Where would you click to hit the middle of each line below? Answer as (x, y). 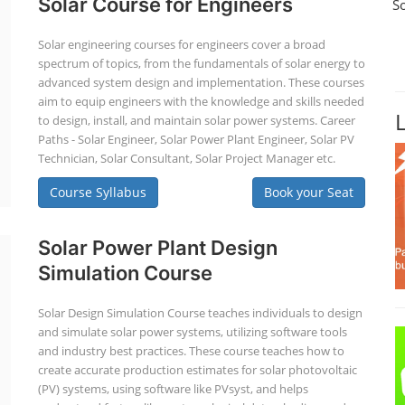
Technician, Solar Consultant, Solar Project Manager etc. (186, 158)
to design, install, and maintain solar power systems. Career (196, 120)
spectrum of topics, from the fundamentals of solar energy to (201, 63)
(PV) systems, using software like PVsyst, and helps (173, 389)
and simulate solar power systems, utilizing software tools (192, 332)
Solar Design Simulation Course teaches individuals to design (200, 313)
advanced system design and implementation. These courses (201, 82)
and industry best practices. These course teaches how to (191, 351)
